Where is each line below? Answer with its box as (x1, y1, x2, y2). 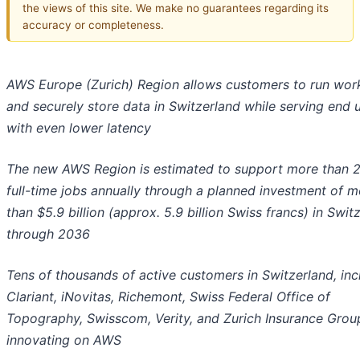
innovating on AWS (6, 332, 121, 349)
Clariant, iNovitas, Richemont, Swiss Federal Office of (6, 288, 330, 305)
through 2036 (6, 226, 90, 243)
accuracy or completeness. (22, 18, 164, 31)
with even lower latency (6, 120, 151, 137)
